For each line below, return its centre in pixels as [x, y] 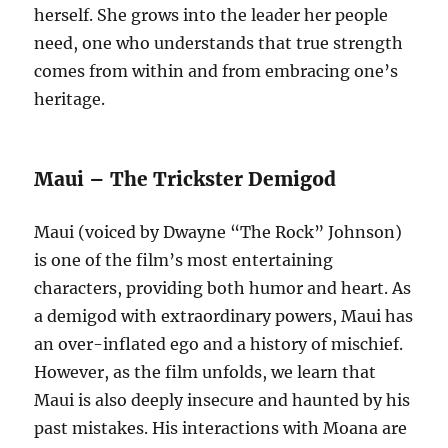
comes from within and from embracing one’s [216, 70]
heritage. [70, 98]
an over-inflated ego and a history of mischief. [219, 343]
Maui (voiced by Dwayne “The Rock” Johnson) [218, 231]
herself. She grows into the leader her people [211, 14]
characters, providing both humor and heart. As [223, 287]
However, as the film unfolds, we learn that [205, 371]
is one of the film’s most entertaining [184, 259]
